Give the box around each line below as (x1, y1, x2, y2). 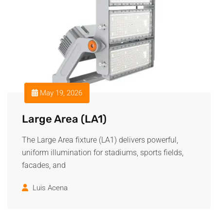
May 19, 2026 (38, 88, 82, 97)
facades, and (22, 160, 66, 170)
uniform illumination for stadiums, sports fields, (22, 147, 183, 157)
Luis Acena (33, 183, 68, 192)
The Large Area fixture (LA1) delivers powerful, (22, 135, 178, 145)
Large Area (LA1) (22, 112, 107, 126)
